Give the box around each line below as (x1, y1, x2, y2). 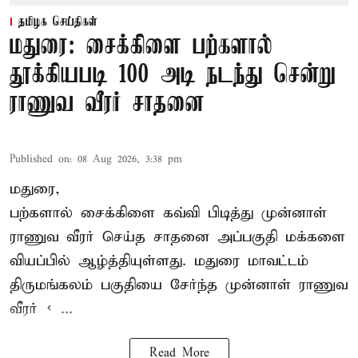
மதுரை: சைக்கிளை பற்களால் (10, 33, 272, 62)
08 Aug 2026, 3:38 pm (78, 153, 182, 167)
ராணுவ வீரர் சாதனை (10, 90, 205, 119)
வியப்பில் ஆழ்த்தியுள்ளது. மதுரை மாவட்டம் (10, 252, 308, 271)
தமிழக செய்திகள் (18, 15, 97, 30)
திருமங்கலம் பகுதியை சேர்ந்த (10, 276, 225, 295)
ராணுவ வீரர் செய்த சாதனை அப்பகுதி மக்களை (10, 228, 345, 247)
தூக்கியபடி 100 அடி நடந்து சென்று (10, 62, 336, 90)
